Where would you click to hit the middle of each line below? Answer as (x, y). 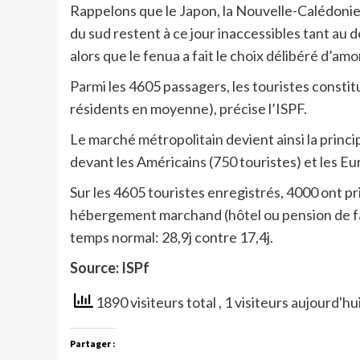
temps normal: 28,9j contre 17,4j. (172, 237)
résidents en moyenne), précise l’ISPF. (188, 108)
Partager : (93, 344)
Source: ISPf (110, 267)
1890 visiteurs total (156, 302)
